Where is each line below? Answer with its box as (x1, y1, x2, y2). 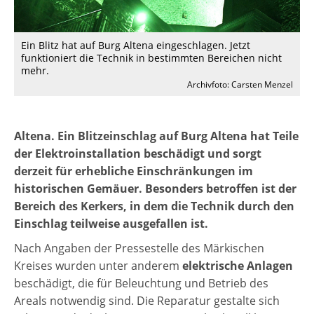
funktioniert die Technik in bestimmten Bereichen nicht (21, 51, 282, 65)
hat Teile (247, 128, 299, 144)
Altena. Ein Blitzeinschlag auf (14, 128, 181, 144)
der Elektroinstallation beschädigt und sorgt (14, 146, 261, 162)
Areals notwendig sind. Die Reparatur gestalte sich (14, 293, 280, 309)
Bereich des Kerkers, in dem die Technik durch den (14, 198, 294, 214)
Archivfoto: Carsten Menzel (187, 78, 293, 91)
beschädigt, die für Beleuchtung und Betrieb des (14, 275, 268, 292)
